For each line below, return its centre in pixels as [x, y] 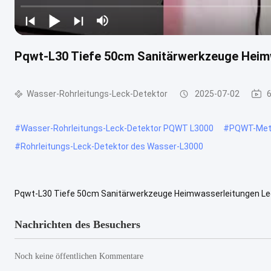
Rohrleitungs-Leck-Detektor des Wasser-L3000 [112, 146]
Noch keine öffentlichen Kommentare [79, 256]
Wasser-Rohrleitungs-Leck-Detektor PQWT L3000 [117, 128]
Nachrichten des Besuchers [77, 224]
